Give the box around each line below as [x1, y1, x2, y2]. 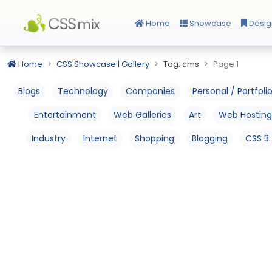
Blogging [191, 132, 228, 144]
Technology [58, 85, 108, 97]
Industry [31, 132, 66, 144]
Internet [83, 132, 117, 144]
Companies [126, 85, 175, 97]
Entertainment [33, 109, 96, 121]
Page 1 [213, 58, 239, 70]
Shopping [134, 132, 174, 144]
